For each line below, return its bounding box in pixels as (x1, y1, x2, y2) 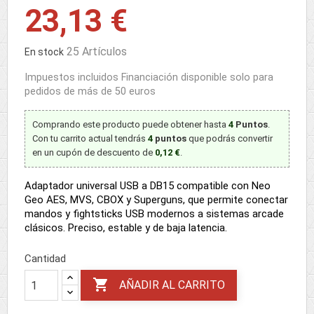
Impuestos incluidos (25, 71, 121, 83)
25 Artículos (67, 45, 127, 58)
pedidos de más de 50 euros (25, 86, 156, 97)
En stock (25, 46, 64, 57)
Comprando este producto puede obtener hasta (32, 119, 228, 130)
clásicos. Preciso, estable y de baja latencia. (25, 221, 227, 234)
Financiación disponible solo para (121, 71, 273, 83)
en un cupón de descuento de (32, 147, 155, 158)
